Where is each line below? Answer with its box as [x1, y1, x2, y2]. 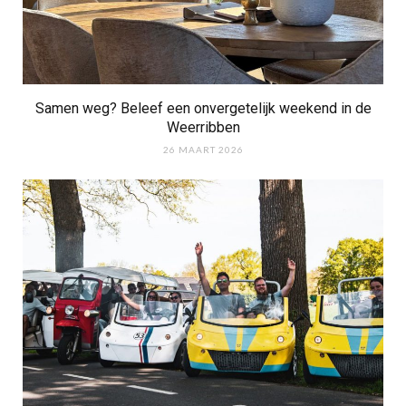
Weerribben [166, 118, 240, 136]
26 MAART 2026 [162, 143, 244, 155]
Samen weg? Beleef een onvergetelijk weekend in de [34, 99, 372, 117]
